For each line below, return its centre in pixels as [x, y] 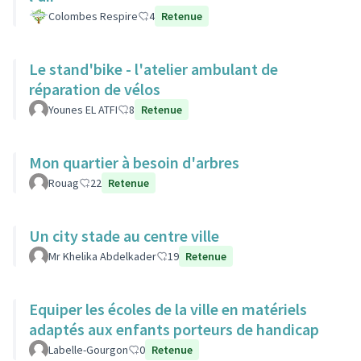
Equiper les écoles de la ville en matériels [168, 309]
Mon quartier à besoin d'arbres [134, 162]
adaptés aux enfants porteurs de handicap [174, 329]
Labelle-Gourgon [88, 350]
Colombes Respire [93, 16]
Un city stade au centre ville [124, 236]
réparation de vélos [95, 89]
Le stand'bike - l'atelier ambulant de [154, 69]
